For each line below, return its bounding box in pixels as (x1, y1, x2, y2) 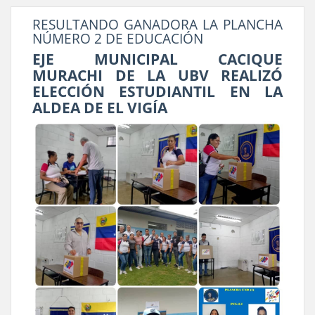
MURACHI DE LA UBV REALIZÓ (32, 65, 283, 85)
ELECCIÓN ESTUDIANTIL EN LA (32, 81, 283, 101)
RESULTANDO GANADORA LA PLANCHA (32, 15, 283, 34)
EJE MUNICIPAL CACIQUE (32, 49, 283, 69)
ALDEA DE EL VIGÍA (32, 97, 167, 117)
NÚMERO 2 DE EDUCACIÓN (32, 30, 203, 49)
